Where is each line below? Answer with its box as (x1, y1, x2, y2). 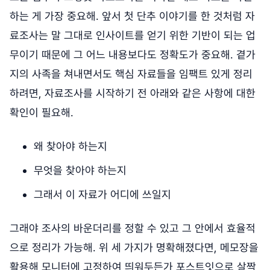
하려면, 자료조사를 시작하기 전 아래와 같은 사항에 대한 (10, 86, 256, 99)
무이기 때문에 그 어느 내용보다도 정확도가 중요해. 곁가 (10, 48, 256, 61)
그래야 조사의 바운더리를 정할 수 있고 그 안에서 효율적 (10, 221, 256, 234)
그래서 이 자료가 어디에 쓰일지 (34, 187, 171, 201)
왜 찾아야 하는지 (34, 139, 107, 152)
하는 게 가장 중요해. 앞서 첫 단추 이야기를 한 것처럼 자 (10, 9, 255, 22)
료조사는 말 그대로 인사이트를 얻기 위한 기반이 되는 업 (10, 28, 256, 42)
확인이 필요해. (10, 105, 74, 119)
